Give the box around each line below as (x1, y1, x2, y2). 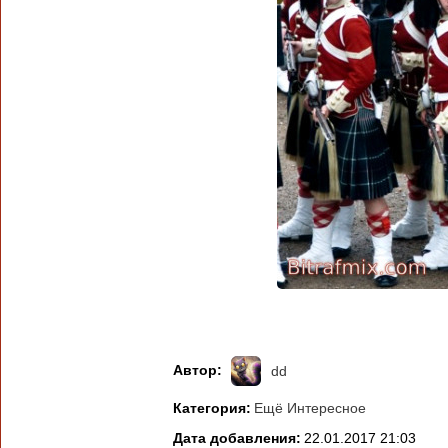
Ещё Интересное (253, 400, 366, 416)
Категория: (172, 400, 251, 416)
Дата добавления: (172, 430, 301, 446)
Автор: (172, 361, 222, 378)
